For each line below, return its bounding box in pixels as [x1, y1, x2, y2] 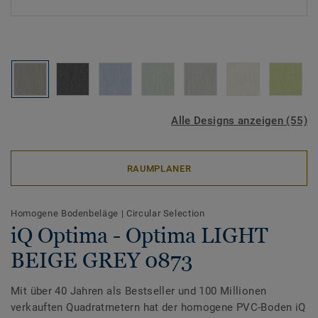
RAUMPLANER [126, 163, 192, 174]
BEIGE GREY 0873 [11, 248, 193, 273]
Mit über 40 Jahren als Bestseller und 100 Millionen [11, 285, 267, 297]
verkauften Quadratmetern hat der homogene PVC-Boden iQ [11, 301, 306, 314]
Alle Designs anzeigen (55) [171, 114, 307, 127]
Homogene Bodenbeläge [11, 208, 121, 219]
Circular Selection [126, 208, 205, 219]
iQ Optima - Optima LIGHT [11, 223, 268, 248]
